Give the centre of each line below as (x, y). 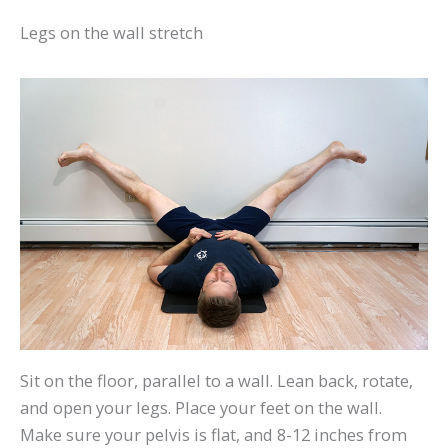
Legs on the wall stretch (111, 32)
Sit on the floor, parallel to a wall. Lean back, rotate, (216, 380)
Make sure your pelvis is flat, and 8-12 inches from (213, 434)
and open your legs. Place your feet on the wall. (201, 407)
